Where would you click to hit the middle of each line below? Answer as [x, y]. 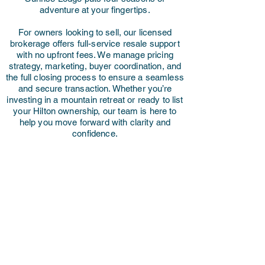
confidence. [95, 133]
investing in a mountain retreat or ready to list [95, 100]
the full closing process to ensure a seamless [95, 77]
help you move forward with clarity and [95, 122]
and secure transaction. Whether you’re [95, 88]
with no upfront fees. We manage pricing [95, 55]
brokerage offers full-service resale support [95, 43]
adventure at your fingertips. [95, 10]
